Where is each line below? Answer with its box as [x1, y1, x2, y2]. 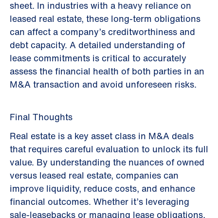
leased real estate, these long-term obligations [10, 12, 200, 25]
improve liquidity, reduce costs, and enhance [10, 182, 195, 195]
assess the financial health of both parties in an [10, 65, 204, 77]
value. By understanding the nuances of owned [10, 156, 204, 168]
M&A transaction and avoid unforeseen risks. [10, 78, 197, 91]
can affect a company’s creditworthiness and [10, 25, 195, 38]
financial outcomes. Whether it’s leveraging [10, 195, 189, 208]
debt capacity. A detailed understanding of [10, 38, 185, 51]
